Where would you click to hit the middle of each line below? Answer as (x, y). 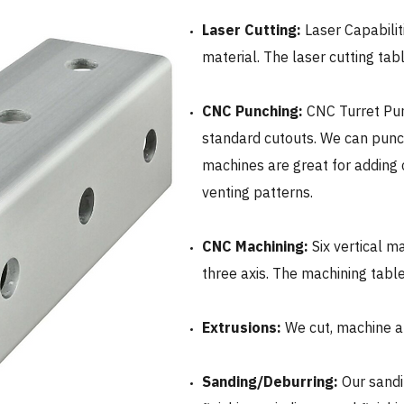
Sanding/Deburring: (272, 381)
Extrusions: (242, 327)
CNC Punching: (254, 111)
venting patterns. (257, 192)
